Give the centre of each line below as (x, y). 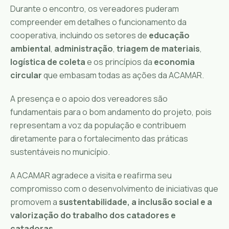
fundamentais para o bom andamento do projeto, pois (111, 112)
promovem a (35, 202)
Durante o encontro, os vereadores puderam (95, 8)
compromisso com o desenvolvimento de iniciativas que (114, 188)
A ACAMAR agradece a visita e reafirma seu (91, 175)
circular (26, 75)
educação (169, 35)
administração (84, 48)
